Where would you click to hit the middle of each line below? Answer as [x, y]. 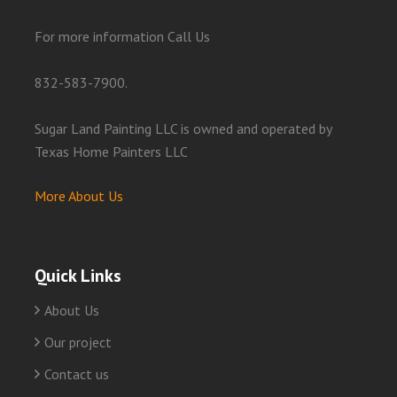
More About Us [79, 196]
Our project [78, 343]
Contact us [77, 374]
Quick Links [78, 276]
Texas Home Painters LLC [111, 152]
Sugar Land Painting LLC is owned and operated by [183, 129]
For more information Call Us [122, 37]
